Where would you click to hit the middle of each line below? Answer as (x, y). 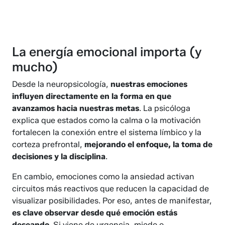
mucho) (35, 67)
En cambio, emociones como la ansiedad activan (103, 177)
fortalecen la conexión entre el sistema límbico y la (107, 133)
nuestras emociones (149, 84)
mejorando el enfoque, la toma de (149, 145)
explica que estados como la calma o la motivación (107, 121)
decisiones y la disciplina (59, 157)
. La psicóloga (165, 108)
